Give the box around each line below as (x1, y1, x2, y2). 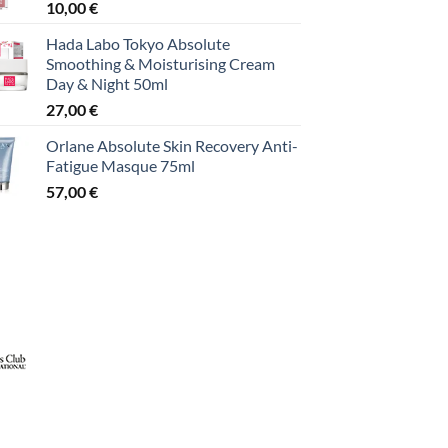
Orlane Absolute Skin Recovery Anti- (46, 135, 298, 155)
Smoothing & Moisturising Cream (46, 53, 275, 73)
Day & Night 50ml (46, 73, 168, 93)
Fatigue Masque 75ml (46, 155, 195, 175)
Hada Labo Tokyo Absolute (46, 33, 230, 53)
